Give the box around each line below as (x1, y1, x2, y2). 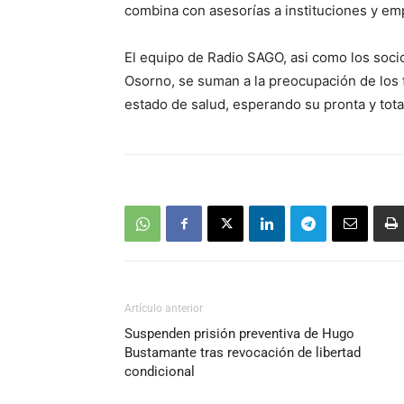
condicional (124, 363, 195, 380)
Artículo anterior (124, 302, 203, 315)
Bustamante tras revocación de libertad (124, 344, 361, 361)
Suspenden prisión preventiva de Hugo (124, 326, 354, 342)
